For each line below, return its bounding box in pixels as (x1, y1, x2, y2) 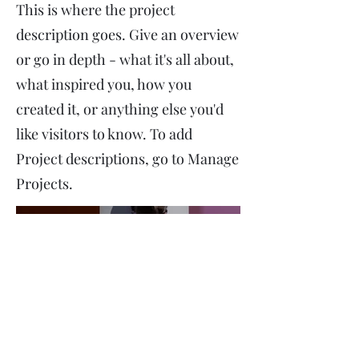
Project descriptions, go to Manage (16, 149, 239, 168)
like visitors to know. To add (16, 124, 192, 143)
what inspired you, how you (16, 75, 192, 94)
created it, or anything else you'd (16, 99, 224, 119)
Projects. (16, 174, 73, 193)
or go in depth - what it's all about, (16, 50, 234, 69)
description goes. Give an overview (16, 25, 239, 44)
